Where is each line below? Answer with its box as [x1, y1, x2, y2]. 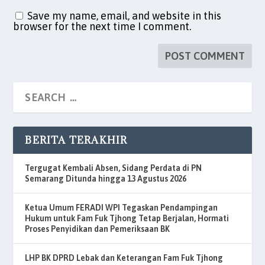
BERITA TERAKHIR [25, 133, 128, 147]
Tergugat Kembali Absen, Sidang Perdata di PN [25, 163, 202, 173]
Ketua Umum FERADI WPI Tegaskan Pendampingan [25, 202, 218, 212]
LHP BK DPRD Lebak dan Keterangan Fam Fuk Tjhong [25, 253, 224, 263]
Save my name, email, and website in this [27, 9, 222, 22]
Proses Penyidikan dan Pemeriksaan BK [25, 224, 170, 234]
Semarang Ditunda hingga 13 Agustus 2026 [25, 173, 187, 183]
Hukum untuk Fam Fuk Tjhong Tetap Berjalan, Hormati [25, 213, 230, 223]
